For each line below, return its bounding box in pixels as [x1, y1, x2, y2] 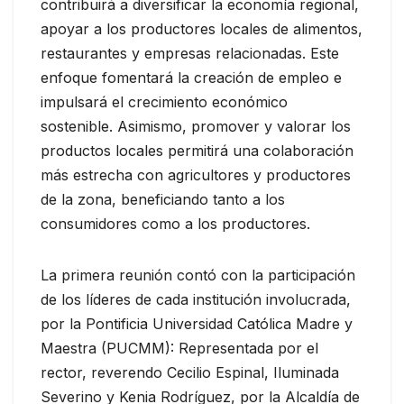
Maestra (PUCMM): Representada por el [41, 339, 318, 358]
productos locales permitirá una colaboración [41, 142, 353, 161]
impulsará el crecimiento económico [41, 93, 288, 112]
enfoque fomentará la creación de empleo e [41, 69, 342, 87]
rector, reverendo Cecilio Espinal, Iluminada [41, 363, 339, 382]
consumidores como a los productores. [41, 215, 310, 234]
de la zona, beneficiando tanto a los [41, 190, 285, 209]
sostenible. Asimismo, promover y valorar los [41, 117, 351, 136]
